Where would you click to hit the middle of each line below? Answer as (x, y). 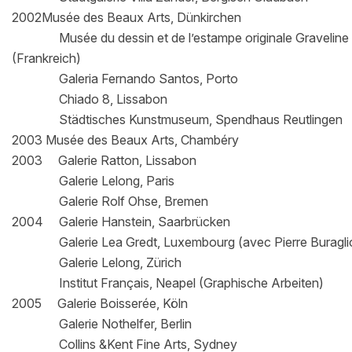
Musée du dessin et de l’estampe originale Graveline (180, 37)
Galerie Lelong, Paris (93, 180)
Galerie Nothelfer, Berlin (102, 323)
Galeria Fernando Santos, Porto (125, 78)
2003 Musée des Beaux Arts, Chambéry (125, 139)
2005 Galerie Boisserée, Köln (100, 303)
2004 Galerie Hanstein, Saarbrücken (121, 221)
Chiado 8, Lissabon (90, 99)
